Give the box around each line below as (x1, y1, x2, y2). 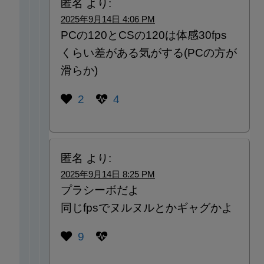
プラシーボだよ (60, 184, 139, 196)
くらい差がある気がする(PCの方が (60, 47, 237, 59)
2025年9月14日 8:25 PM (60, 169, 155, 179)
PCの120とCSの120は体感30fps (60, 29, 227, 41)
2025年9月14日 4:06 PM (60, 15, 155, 24)
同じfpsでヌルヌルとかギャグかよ (60, 202, 233, 213)
